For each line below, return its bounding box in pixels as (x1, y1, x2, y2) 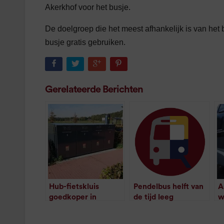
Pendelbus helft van (133, 182, 203, 190)
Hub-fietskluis (49, 182, 99, 190)
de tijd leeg (133, 193, 173, 201)
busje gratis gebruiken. (45, 38, 125, 47)
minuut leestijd (147, 203, 203, 211)
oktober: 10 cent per (49, 203, 122, 211)
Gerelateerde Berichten (45, 84, 143, 94)
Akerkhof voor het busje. (45, 3, 130, 12)
